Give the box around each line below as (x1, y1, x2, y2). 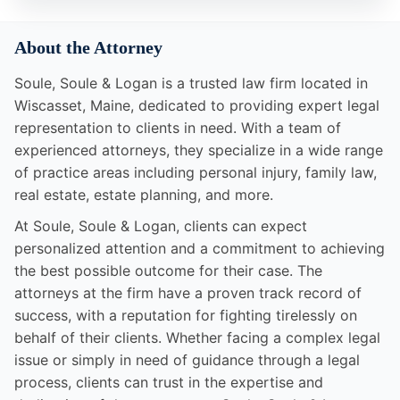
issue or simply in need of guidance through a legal (14, 351, 360, 370)
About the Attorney (14, 37, 162, 58)
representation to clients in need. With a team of (14, 119, 341, 137)
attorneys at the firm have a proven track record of (14, 284, 362, 303)
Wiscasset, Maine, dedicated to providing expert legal (14, 96, 379, 115)
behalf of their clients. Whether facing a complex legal (14, 329, 380, 347)
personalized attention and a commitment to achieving (14, 239, 385, 258)
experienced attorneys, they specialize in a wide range (14, 141, 383, 160)
